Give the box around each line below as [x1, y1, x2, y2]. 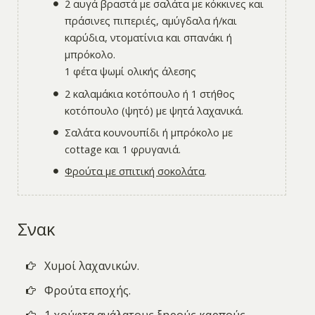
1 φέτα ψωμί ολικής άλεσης [65, 64, 197, 79]
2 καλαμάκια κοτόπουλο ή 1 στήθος [65, 86, 236, 101]
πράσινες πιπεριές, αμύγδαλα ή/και [65, 13, 238, 28]
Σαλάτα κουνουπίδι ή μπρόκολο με [65, 124, 233, 139]
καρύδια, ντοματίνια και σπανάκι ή [65, 30, 233, 45]
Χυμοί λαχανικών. [44, 258, 140, 274]
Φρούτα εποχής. [44, 283, 131, 299]
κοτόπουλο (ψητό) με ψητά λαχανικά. [65, 103, 244, 117]
